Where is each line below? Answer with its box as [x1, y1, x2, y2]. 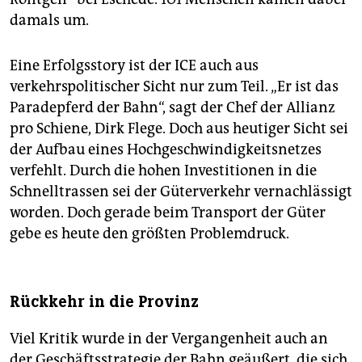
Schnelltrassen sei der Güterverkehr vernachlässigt [10, 183, 352, 201]
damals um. [10, 11, 89, 30]
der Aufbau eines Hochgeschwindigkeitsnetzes [10, 141, 322, 159]
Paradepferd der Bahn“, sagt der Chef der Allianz [10, 99, 335, 117]
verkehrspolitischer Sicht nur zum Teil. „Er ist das [10, 78, 339, 96]
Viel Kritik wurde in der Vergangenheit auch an [10, 330, 328, 348]
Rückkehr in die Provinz [10, 292, 199, 313]
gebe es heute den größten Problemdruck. [10, 225, 289, 243]
